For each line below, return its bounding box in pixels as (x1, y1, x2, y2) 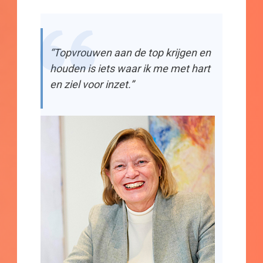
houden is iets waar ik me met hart (50, 62, 210, 75)
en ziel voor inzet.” (50, 78, 134, 91)
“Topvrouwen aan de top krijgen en (50, 46, 211, 59)
